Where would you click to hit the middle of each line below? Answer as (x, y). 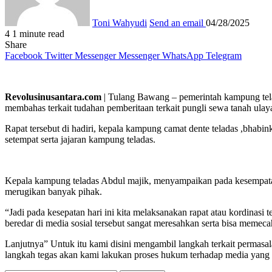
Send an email (176, 23)
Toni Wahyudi (120, 23)
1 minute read (38, 34)
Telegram (224, 56)
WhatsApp (183, 56)
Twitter (59, 56)
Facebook (24, 56)
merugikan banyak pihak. (53, 192)
